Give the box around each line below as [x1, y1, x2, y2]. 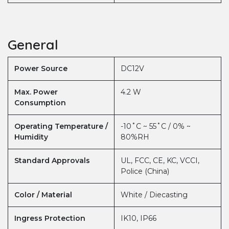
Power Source [14, 64, 67, 74]
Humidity [14, 132, 48, 142]
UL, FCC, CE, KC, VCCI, [121, 156, 199, 166]
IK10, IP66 [121, 214, 156, 223]
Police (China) [121, 167, 169, 176]
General [8, 36, 58, 54]
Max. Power [14, 87, 58, 97]
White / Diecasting [121, 190, 188, 200]
